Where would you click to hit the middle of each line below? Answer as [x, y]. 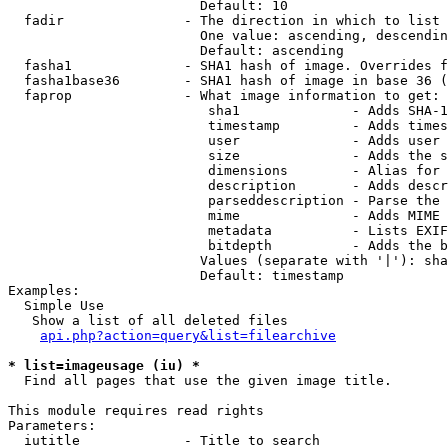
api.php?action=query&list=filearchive [188, 335]
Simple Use [56, 305]
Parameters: [52, 425]
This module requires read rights [136, 410]
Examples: [44, 290]
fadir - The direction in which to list [224, 20]
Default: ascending [176, 50]
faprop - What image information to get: [224, 95]
